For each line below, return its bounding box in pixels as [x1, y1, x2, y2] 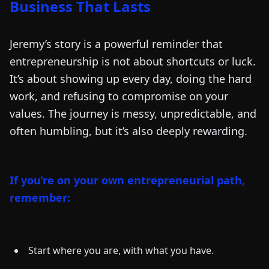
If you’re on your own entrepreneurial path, [10, 173, 245, 187]
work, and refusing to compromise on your [10, 89, 228, 103]
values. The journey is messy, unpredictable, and [10, 106, 256, 121]
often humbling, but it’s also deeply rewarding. [10, 124, 247, 138]
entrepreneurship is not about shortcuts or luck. [10, 54, 256, 68]
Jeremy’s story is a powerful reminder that [10, 37, 223, 51]
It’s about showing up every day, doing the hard [10, 71, 252, 86]
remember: [10, 190, 70, 205]
